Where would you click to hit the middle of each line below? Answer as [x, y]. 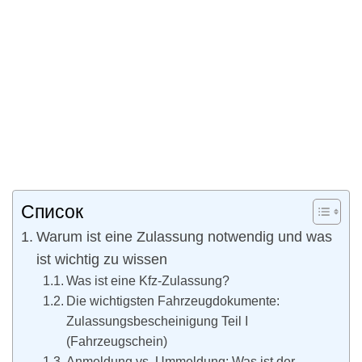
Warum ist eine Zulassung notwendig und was [184, 237]
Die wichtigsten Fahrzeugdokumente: [173, 301]
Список [52, 212]
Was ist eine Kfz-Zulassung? [148, 281]
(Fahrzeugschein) [117, 341]
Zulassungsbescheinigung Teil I [158, 321]
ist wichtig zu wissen [101, 260]
